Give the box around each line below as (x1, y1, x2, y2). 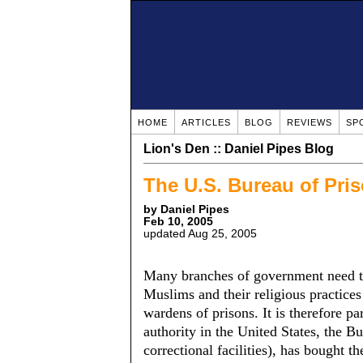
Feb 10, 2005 (143, 216, 213, 228)
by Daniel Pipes (143, 203, 229, 216)
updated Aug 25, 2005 (143, 228, 257, 240)
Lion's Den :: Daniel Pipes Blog (143, 142, 334, 156)
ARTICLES (181, 117, 231, 127)
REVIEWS (287, 117, 332, 127)
